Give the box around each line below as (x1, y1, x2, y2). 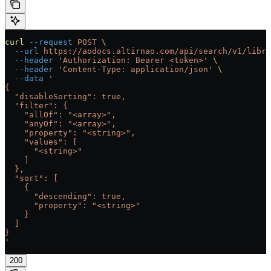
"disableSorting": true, (5, 92, 126, 102)
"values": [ (5, 137, 77, 147)
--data (5, 74, 44, 83)
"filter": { (5, 101, 68, 111)
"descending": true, (5, 192, 126, 201)
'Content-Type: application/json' (53, 65, 213, 74)
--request (24, 38, 73, 47)
